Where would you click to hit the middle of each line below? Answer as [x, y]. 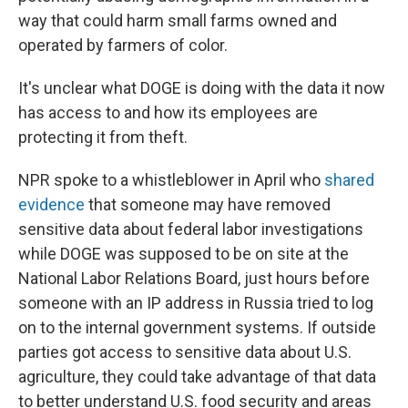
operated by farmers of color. [123, 45]
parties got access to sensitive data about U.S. [185, 352]
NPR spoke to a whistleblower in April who [171, 180]
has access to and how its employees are [168, 112]
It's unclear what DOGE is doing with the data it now [202, 88]
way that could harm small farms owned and [178, 20]
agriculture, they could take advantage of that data [197, 377]
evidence [51, 204]
